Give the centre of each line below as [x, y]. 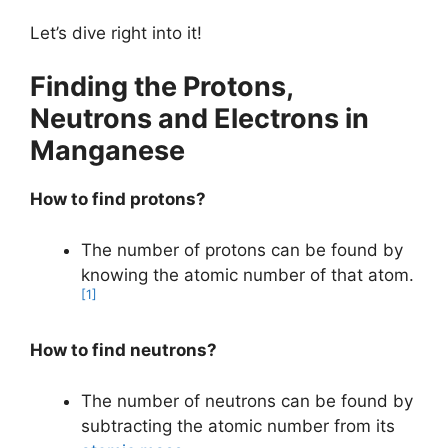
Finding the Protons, [161, 86]
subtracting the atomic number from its [238, 425]
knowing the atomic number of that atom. [247, 274]
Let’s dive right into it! [116, 32]
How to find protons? [118, 199]
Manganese [107, 150]
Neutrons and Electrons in [199, 118]
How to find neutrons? [123, 350]
